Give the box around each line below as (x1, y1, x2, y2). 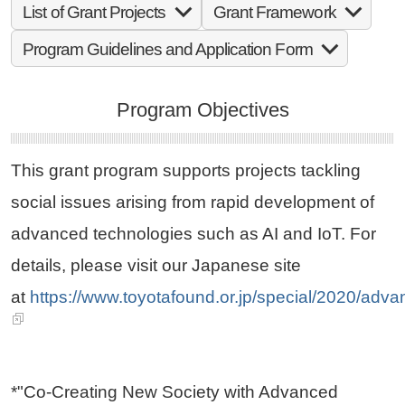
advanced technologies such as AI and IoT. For (10, 223, 376, 243)
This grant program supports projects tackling (10, 160, 361, 180)
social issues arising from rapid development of (10, 192, 374, 212)
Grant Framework (212, 3, 336, 23)
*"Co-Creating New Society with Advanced (10, 381, 338, 401)
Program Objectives (116, 99, 289, 121)
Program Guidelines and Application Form (22, 40, 313, 60)
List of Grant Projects (23, 3, 166, 23)
